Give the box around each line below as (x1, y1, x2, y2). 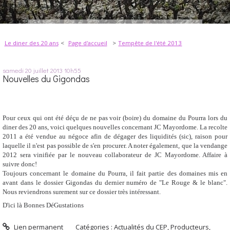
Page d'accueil (68, 39, 107, 47)
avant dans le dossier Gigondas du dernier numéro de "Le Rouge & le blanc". (3, 178, 227, 186)
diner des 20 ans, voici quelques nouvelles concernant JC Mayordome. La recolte (3, 123, 227, 131)
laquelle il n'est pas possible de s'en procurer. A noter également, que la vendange (3, 141, 227, 149)
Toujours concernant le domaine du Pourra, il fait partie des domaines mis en (3, 169, 227, 177)
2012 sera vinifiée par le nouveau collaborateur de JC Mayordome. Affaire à (3, 150, 227, 159)
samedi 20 (3, 65, 32, 74)
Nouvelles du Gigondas (3, 72, 90, 85)
